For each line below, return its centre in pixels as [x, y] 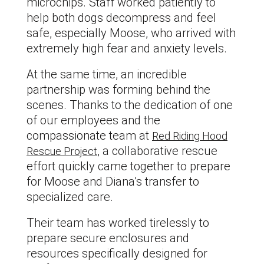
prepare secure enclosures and [108, 238]
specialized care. [70, 197]
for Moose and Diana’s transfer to [113, 181]
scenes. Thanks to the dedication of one [130, 105]
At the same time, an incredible [107, 74]
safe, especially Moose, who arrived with [131, 33]
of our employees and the [93, 120]
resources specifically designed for [117, 253]
